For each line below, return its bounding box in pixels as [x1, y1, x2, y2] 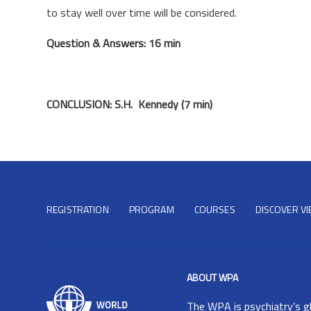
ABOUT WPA [186, 270, 238, 285]
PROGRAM [128, 202, 174, 217]
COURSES [194, 202, 235, 217]
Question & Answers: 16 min [47, 35, 180, 51]
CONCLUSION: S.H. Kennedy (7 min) [47, 96, 212, 112]
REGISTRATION [47, 202, 109, 217]
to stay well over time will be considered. [47, 4, 237, 21]
